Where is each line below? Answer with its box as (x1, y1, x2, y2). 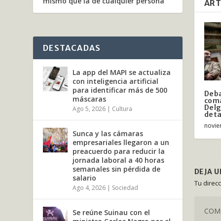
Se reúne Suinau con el (73, 207, 150, 217)
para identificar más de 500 (73, 85, 168, 95)
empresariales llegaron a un (73, 137, 170, 147)
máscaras (73, 94, 107, 104)
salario (73, 173, 97, 183)
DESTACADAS (43, 42, 101, 53)
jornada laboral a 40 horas (73, 155, 165, 165)
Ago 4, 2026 (73, 183, 106, 192)
